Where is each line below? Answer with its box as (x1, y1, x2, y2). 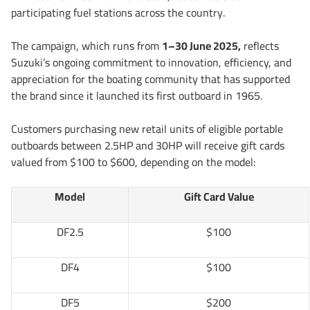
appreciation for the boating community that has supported (11, 69, 290, 90)
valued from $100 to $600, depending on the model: (11, 152, 256, 173)
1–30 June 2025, (162, 35, 241, 57)
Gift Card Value (183, 186, 254, 208)
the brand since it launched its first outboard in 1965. (11, 85, 262, 107)
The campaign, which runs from (11, 35, 162, 57)
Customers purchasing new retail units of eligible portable (11, 118, 283, 140)
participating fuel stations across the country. (11, 2, 225, 24)
